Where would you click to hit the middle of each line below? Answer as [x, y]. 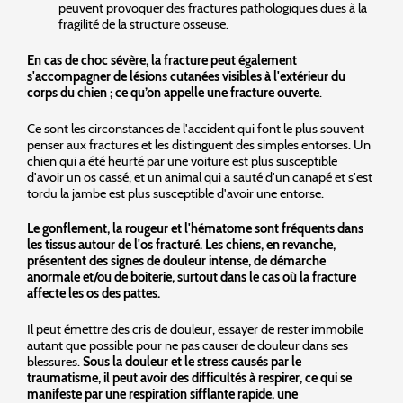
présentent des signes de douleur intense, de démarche [176, 261]
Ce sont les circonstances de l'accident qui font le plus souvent [196, 128]
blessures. [55, 362]
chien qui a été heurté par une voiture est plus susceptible [182, 161]
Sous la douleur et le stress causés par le [192, 362]
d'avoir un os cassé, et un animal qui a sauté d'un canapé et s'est [200, 177]
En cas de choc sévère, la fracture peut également [162, 60]
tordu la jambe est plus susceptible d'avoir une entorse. [175, 193]
